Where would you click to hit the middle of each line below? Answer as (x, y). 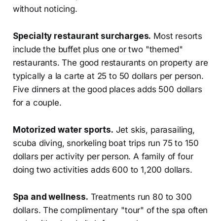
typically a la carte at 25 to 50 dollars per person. (108, 76)
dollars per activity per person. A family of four (103, 156)
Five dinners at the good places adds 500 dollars (107, 89)
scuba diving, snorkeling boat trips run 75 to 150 (106, 143)
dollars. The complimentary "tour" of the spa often (110, 210)
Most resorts (177, 36)
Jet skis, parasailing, (154, 129)
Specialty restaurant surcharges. (82, 36)
